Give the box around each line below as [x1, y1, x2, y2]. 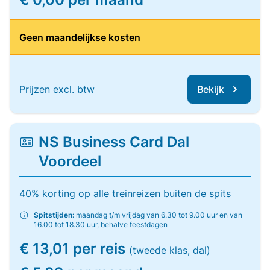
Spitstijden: [34, 210, 74, 219]
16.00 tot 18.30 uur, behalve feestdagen [34, 220, 168, 229]
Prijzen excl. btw [19, 83, 95, 95]
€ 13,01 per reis [19, 240, 129, 257]
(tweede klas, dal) [129, 244, 210, 256]
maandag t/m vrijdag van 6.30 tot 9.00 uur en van [74, 210, 242, 219]
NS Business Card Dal [38, 133, 189, 151]
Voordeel [38, 152, 101, 170]
